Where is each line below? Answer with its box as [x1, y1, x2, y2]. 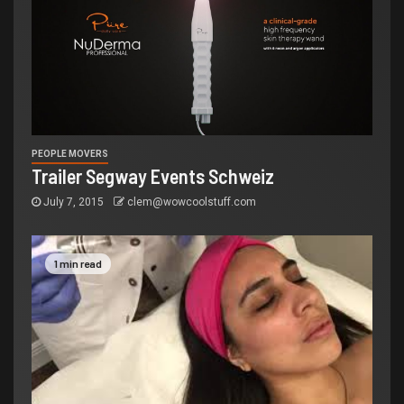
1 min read [54, 256, 102, 270]
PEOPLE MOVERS [32, 149, 108, 160]
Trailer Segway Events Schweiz [32, 164, 274, 188]
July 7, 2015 [41, 196, 106, 209]
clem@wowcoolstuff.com [127, 196, 256, 209]
